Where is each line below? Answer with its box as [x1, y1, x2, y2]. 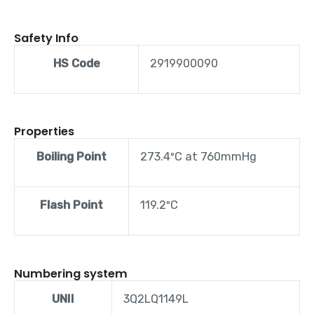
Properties [14, 123, 74, 140]
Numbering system [14, 265, 128, 282]
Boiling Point [36, 150, 107, 164]
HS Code [53, 56, 100, 70]
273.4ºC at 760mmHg [140, 150, 257, 164]
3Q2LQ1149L [123, 292, 189, 306]
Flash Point [40, 198, 103, 212]
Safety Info [14, 29, 78, 46]
